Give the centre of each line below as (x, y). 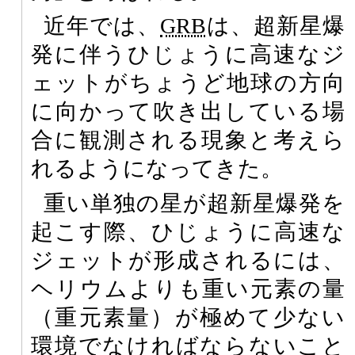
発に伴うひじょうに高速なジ (188, 54)
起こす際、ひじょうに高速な (188, 231)
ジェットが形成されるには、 (188, 260)
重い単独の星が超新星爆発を (194, 203)
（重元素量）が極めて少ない (188, 317)
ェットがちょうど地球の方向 (188, 82)
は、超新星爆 (275, 25)
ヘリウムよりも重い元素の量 (188, 288)
